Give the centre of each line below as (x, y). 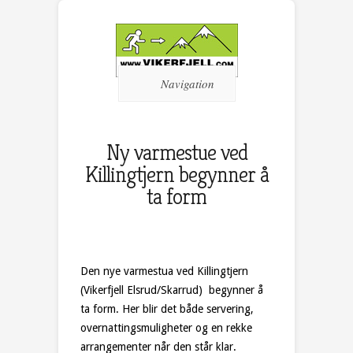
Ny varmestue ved (176, 152)
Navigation (187, 84)
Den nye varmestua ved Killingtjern (164, 271)
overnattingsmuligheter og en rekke (166, 328)
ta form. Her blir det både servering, (167, 309)
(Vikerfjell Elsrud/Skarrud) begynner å (172, 290)
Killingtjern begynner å (176, 175)
